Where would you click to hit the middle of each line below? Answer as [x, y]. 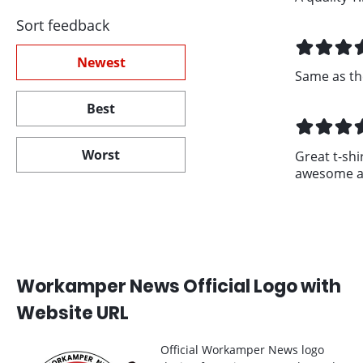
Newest [101, 62]
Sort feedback [63, 25]
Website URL [73, 314]
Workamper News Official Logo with [179, 287]
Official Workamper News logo [242, 350]
